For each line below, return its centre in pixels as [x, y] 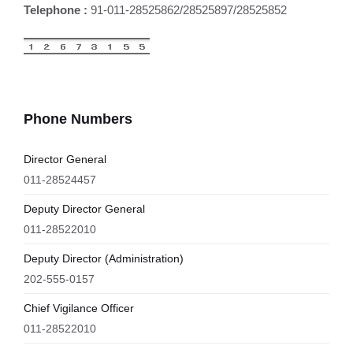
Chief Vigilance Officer [79, 308]
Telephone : [56, 10]
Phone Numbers [78, 119]
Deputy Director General [84, 209]
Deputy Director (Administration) [104, 258]
